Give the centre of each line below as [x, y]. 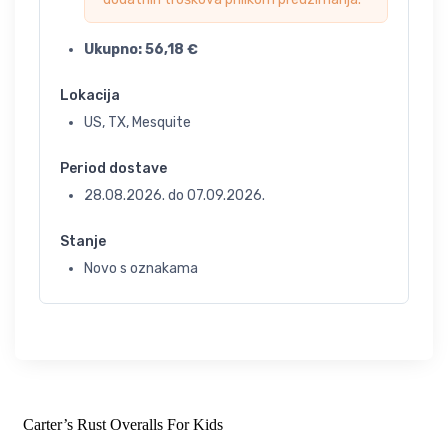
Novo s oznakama [141, 269]
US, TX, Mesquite [137, 123]
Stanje [83, 242]
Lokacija [90, 96]
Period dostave [113, 169]
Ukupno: [114, 50]
